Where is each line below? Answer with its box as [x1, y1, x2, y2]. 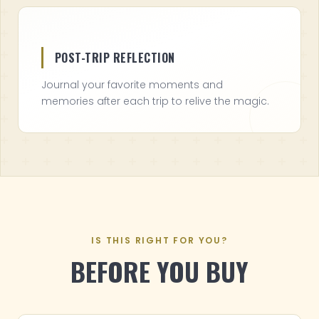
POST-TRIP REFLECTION [55, 48, 175, 66]
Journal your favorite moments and [41, 77, 223, 92]
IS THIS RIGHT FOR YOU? [91, 234, 228, 246]
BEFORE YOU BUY [70, 251, 249, 290]
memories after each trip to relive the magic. [41, 93, 269, 108]
